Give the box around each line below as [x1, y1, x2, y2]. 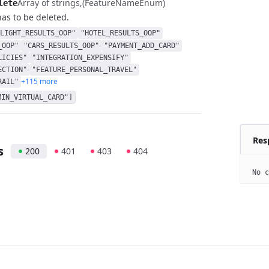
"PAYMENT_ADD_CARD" [104, 41, 180, 50]
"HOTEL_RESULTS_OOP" [80, 29, 160, 37]
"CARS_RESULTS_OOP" [23, 41, 99, 50]
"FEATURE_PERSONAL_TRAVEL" [32, 65, 137, 74]
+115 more [21, 76, 58, 86]
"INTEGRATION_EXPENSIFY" [32, 53, 128, 62]
